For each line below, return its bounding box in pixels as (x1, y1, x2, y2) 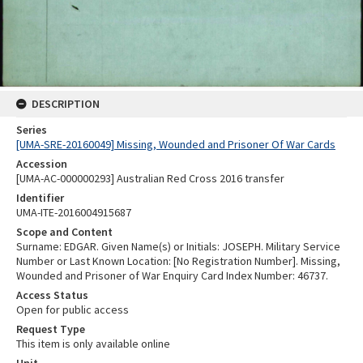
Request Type (16, 321, 85, 336)
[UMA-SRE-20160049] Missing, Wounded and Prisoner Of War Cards (16, 136, 335, 152)
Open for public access (16, 301, 129, 317)
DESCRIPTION (32, 96, 100, 111)
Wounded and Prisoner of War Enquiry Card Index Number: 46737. (16, 267, 328, 283)
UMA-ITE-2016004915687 (16, 204, 131, 220)
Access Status (16, 287, 88, 302)
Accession (16, 156, 67, 171)
